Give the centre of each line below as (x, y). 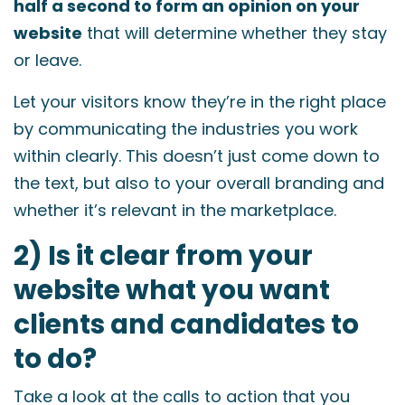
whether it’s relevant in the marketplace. (175, 210)
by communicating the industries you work (186, 129)
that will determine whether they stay (235, 33)
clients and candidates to (186, 324)
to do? (55, 358)
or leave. (47, 60)
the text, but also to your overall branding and (199, 183)
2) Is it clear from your (163, 255)
